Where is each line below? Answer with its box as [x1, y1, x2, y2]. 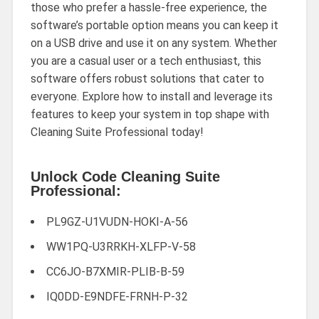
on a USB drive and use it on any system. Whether [30, 36, 277, 51]
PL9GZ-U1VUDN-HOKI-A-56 [46, 215, 188, 229]
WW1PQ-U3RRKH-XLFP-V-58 [46, 240, 196, 254]
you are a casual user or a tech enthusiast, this [30, 54, 261, 68]
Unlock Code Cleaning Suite [30, 169, 220, 185]
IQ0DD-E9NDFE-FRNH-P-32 [46, 290, 188, 304]
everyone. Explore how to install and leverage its [30, 90, 273, 104]
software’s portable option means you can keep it [30, 19, 278, 33]
